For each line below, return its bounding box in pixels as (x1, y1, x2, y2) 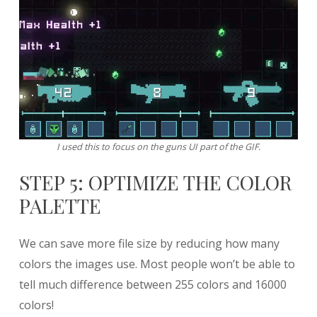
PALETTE (18, 192, 101, 219)
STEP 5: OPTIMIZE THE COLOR (18, 168, 292, 195)
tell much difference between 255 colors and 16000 (18, 276, 287, 292)
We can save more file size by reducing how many (18, 235, 279, 251)
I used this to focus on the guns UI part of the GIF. (57, 140, 260, 153)
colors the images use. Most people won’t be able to (18, 255, 295, 272)
